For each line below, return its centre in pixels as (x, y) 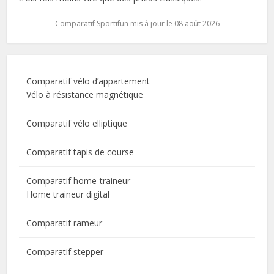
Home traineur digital (68, 194)
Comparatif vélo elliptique (77, 124)
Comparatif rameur (65, 223)
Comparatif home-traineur (79, 181)
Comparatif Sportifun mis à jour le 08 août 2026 (137, 24)
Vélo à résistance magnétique (85, 95)
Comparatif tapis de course (80, 152)
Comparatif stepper (65, 252)
